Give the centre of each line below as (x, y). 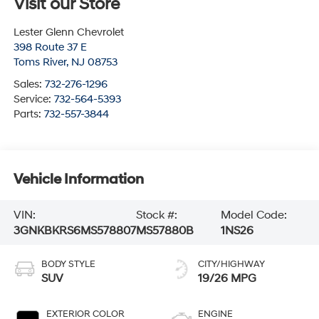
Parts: (28, 115)
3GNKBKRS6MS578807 (74, 230)
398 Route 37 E (50, 48)
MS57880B (165, 230)
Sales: (29, 85)
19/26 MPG (227, 279)
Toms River (40, 63)
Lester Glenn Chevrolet (68, 33)
